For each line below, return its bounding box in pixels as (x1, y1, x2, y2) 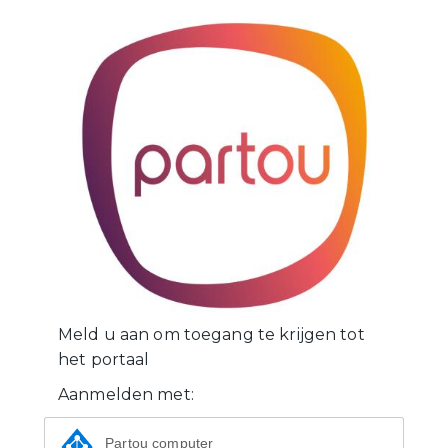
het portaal (58, 349, 150, 369)
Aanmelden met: (58, 384, 194, 404)
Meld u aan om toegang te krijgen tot (58, 324, 365, 344)
